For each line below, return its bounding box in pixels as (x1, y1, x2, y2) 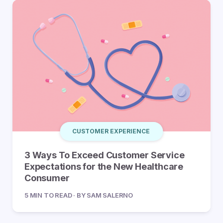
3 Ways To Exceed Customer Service (24, 150, 185, 161)
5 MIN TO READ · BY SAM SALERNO (24, 191, 133, 200)
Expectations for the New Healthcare (24, 161, 183, 172)
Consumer (24, 173, 70, 184)
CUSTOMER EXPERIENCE (72, 127, 151, 135)
